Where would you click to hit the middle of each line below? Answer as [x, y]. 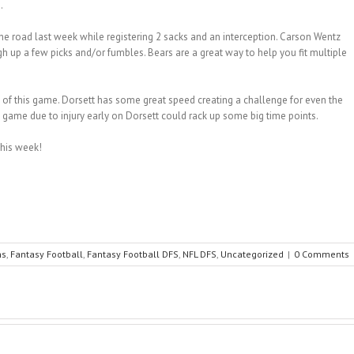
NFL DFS [199, 254]
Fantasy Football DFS [132, 254]
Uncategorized [252, 254]
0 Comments [321, 254]
